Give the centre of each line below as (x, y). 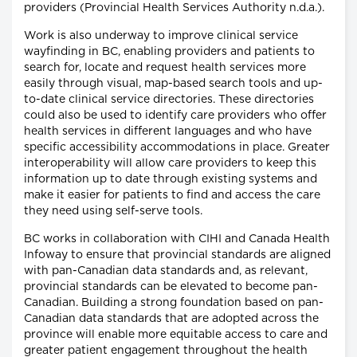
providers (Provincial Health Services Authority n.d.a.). (174, 8)
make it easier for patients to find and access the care (172, 196)
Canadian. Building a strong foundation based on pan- (174, 303)
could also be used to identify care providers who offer (175, 116)
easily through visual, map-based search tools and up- (173, 84)
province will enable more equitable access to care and (176, 335)
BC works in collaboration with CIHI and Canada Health (177, 239)
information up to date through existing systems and (171, 180)
